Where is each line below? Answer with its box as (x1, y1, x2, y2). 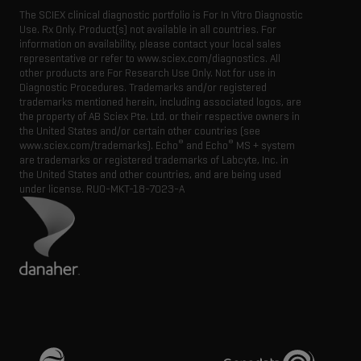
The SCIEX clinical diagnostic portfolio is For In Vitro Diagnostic (19, 7, 303, 22)
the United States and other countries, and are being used (19, 167, 281, 181)
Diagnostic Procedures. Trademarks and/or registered (19, 80, 267, 94)
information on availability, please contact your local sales (19, 36, 281, 51)
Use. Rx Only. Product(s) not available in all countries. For (19, 22, 276, 36)
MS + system (234, 138, 295, 152)
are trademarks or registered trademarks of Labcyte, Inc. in (19, 152, 288, 167)
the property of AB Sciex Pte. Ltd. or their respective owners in (19, 109, 300, 123)
